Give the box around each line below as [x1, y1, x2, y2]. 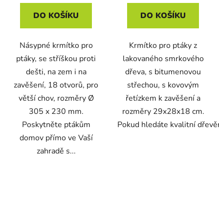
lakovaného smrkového [122, 53, 204, 65]
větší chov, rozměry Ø [18, 93, 94, 104]
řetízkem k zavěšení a [126, 93, 200, 104]
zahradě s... [36, 146, 76, 157]
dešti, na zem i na [25, 66, 87, 78]
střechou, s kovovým [127, 80, 199, 91]
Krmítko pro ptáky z [129, 40, 197, 51]
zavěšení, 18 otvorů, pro [14, 80, 98, 91]
